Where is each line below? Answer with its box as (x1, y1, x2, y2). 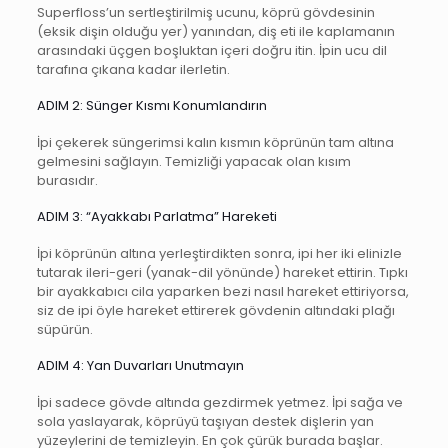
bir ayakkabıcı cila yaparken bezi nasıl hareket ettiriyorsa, (36, 282, 409, 301)
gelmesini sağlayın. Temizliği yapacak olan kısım (36, 152, 351, 171)
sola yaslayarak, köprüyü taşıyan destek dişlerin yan (36, 412, 374, 431)
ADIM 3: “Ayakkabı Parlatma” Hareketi (36, 207, 277, 226)
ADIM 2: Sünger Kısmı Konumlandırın (36, 96, 267, 115)
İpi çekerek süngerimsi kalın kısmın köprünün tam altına (36, 133, 394, 152)
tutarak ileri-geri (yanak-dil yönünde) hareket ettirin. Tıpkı (36, 263, 408, 282)
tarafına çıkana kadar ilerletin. (36, 60, 230, 79)
